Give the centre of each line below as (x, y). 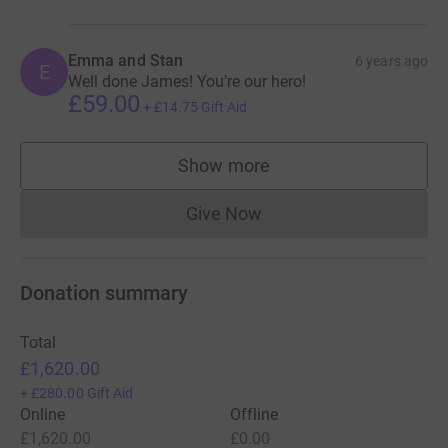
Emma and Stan (126, 60)
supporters (267, 175)
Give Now (224, 213)
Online (43, 414)
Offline (254, 414)
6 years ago (391, 60)
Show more (224, 165)
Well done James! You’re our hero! (187, 81)
